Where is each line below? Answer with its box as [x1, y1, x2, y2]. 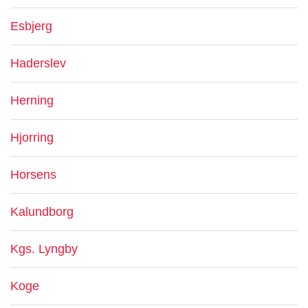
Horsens [10, 168, 56, 181]
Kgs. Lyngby [10, 242, 78, 256]
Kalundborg [10, 205, 74, 219]
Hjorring [10, 131, 54, 144]
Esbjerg [10, 19, 52, 33]
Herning [10, 93, 54, 107]
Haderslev [10, 56, 66, 70]
